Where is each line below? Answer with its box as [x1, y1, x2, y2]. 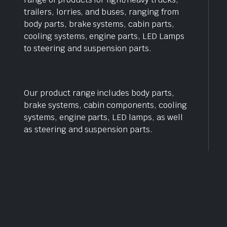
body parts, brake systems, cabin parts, [24, 18, 174, 29]
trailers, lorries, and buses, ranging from [24, 6, 179, 17]
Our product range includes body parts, [24, 87, 174, 98]
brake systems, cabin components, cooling [24, 99, 187, 110]
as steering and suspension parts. [24, 124, 153, 135]
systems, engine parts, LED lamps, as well [24, 111, 183, 123]
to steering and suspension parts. [24, 43, 152, 54]
